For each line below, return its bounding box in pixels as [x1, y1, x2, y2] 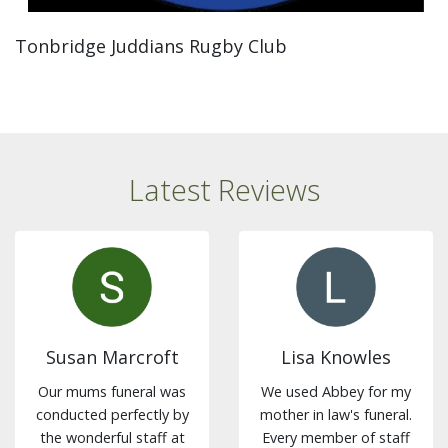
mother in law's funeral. [260, 405, 412, 425]
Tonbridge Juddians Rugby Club [15, 34, 287, 59]
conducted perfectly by [35, 405, 189, 425]
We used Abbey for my [261, 382, 411, 402]
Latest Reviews [128, 170, 320, 210]
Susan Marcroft [45, 345, 179, 370]
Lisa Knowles [281, 345, 391, 370]
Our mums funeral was [38, 382, 186, 402]
